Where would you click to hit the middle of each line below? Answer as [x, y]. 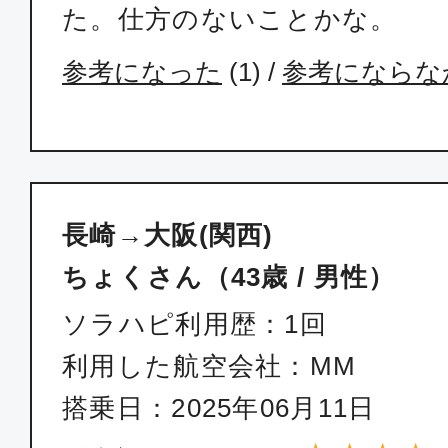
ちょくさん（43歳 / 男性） [229, 277]
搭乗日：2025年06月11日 [219, 408]
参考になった [142, 72]
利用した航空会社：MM [209, 366]
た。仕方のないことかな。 [230, 19]
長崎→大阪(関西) [168, 235]
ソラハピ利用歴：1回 [194, 324]
